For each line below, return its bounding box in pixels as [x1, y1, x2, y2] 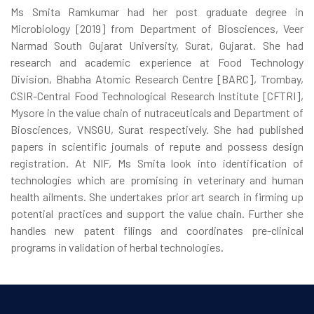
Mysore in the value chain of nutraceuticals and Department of [11, 106, 303, 119]
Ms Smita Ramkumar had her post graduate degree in [11, 5, 303, 18]
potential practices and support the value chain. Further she [11, 207, 303, 220]
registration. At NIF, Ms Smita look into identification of [11, 156, 303, 170]
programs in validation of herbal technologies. [11, 240, 224, 254]
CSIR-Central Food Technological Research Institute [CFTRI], [11, 89, 303, 102]
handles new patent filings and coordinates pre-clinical [11, 224, 303, 237]
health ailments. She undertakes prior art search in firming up [11, 190, 303, 203]
